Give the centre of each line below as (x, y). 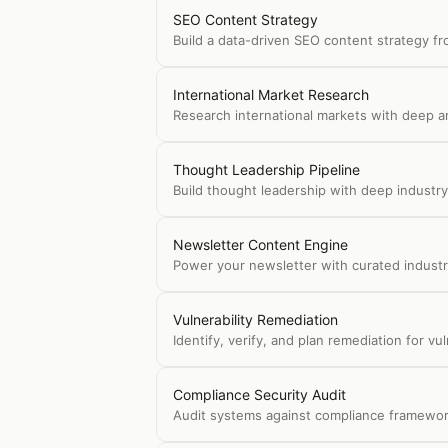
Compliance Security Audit (259, 394)
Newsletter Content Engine (260, 244)
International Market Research (271, 94)
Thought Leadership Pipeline (266, 169)
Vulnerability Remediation (255, 319)
